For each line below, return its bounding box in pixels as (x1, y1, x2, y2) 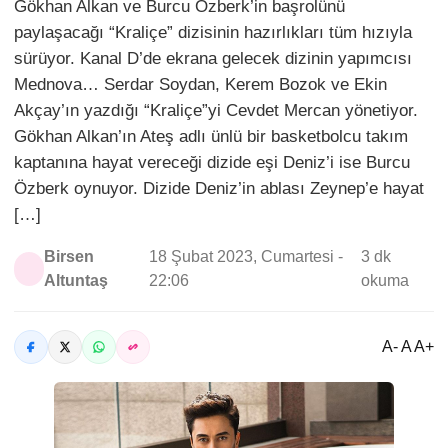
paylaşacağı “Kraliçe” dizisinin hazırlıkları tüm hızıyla (14, 23, 412, 42)
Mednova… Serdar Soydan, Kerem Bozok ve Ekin (14, 75, 387, 94)
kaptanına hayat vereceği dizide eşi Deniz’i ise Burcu (14, 153, 410, 172)
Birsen (44, 248, 95, 265)
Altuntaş (44, 272, 109, 289)
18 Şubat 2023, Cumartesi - (148, 248, 343, 265)
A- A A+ (382, 338, 434, 355)
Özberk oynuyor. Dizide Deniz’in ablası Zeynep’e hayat (14, 179, 424, 198)
